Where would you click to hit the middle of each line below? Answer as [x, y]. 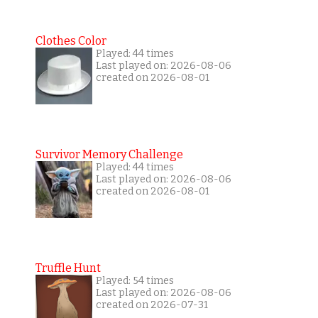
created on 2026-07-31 [152, 305]
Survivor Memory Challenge [109, 154]
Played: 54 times [135, 280]
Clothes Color [71, 40]
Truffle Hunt [68, 268]
